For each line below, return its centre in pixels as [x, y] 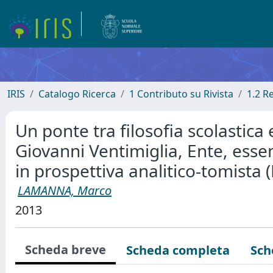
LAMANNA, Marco [65, 190]
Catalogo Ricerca [77, 94]
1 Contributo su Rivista [181, 94]
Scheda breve [66, 250]
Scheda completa [178, 250]
